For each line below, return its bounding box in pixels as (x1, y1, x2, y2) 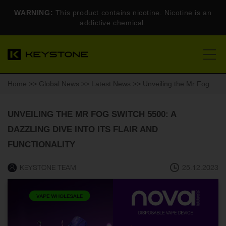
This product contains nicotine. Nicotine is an (53, 9, 212, 17)
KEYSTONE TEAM (20, 163, 76, 172)
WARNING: (14, 9, 53, 17)
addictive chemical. (80, 19, 146, 27)
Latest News (91, 80, 131, 88)
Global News (39, 80, 79, 88)
